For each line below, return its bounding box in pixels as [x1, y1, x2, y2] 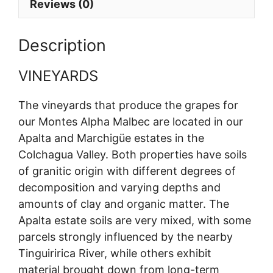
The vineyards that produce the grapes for [18, 98, 238, 112]
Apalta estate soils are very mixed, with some [18, 213, 251, 227]
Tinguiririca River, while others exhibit [18, 246, 211, 260]
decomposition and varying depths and [18, 180, 221, 194]
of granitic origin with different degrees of [18, 164, 236, 177]
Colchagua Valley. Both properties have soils [18, 147, 247, 161]
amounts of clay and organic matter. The [18, 197, 229, 210]
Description [18, 35, 106, 55]
